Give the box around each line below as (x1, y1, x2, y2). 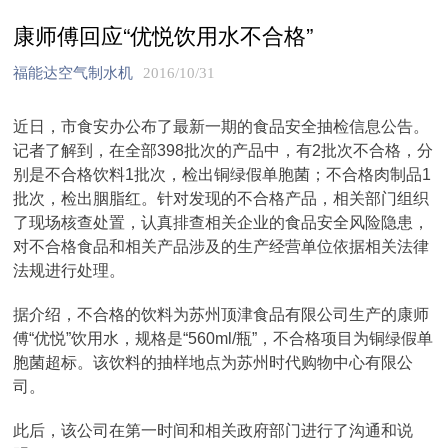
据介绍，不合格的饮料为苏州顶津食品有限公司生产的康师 (13, 306, 430, 323)
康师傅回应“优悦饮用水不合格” (13, 19, 314, 50)
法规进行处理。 (13, 262, 126, 279)
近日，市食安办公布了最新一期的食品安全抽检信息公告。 (13, 118, 430, 135)
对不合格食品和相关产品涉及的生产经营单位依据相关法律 (13, 238, 430, 255)
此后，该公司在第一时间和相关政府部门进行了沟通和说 (13, 422, 414, 439)
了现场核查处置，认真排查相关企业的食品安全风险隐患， (13, 214, 430, 231)
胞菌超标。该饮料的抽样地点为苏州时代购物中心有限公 (13, 354, 414, 371)
